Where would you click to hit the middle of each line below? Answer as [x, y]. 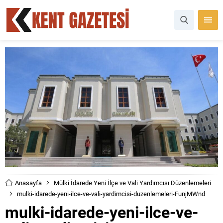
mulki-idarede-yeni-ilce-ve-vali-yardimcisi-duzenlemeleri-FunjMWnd [111, 193]
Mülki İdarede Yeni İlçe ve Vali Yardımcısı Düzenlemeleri [132, 182]
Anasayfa [28, 182]
